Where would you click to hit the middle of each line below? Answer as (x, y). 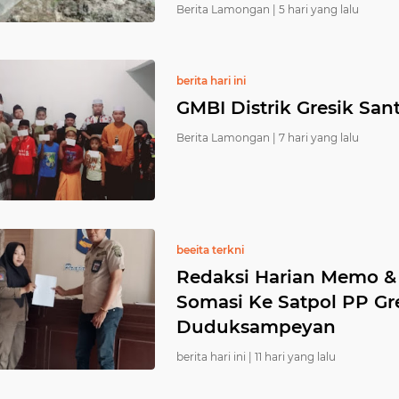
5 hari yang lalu (319, 9)
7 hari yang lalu (319, 138)
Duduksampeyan (256, 327)
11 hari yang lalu (295, 357)
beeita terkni (210, 250)
